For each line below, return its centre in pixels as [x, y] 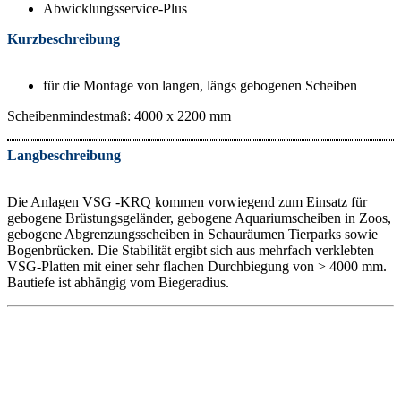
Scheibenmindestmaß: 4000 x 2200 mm [119, 115]
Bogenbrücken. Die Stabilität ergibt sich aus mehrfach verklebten [191, 250]
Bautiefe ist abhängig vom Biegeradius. [118, 282]
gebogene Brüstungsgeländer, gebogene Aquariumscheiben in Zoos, [199, 218]
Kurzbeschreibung [64, 38]
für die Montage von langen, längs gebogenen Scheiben [200, 85]
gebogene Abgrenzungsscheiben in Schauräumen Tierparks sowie [192, 234]
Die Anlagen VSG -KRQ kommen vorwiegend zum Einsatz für [187, 201]
